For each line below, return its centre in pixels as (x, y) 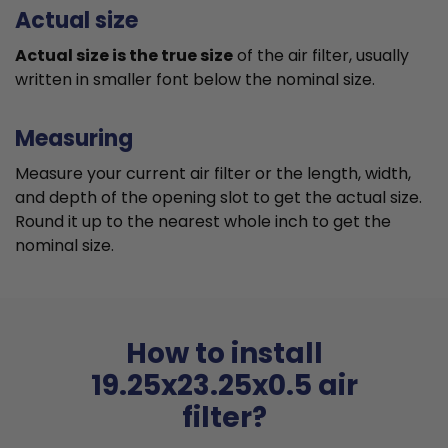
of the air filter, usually (321, 56)
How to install (224, 354)
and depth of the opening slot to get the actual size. (218, 198)
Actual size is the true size (124, 56)
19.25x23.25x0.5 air (224, 386)
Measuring (74, 139)
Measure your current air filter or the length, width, (213, 174)
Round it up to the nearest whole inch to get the (203, 222)
